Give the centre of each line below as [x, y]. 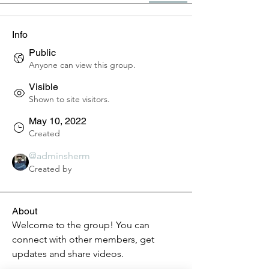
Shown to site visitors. [69, 99]
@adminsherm [59, 156]
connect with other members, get [83, 239]
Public [42, 53]
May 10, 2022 [58, 121]
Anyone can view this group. [82, 65]
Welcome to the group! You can [81, 225]
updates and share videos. [68, 254]
